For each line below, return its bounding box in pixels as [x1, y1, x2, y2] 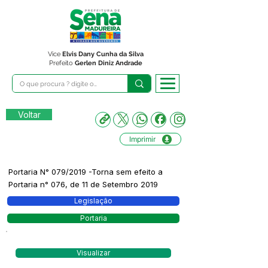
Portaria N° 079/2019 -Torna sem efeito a [8, 167, 163, 176]
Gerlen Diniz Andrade [75, 59, 142, 67]
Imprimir [129, 135, 156, 144]
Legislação [74, 197, 112, 205]
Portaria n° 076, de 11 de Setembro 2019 [8, 179, 158, 189]
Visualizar [77, 249, 110, 257]
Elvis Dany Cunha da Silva [62, 50, 144, 58]
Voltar [17, 109, 41, 120]
